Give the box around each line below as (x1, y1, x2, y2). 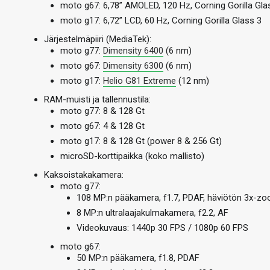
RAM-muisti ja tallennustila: (44, 94, 151, 105)
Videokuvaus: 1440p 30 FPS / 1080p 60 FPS (77, 222, 248, 233)
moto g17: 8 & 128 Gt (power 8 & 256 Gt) (60, 136, 222, 146)
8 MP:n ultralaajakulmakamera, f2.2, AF (77, 207, 228, 218)
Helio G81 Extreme (103, 75, 176, 86)
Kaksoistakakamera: (44, 169, 124, 180)
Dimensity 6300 (103, 60, 163, 71)
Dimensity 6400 (103, 45, 163, 56)
